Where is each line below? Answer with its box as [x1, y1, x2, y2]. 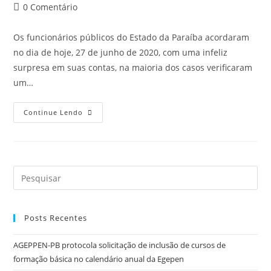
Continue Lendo [24, 108, 83, 117]
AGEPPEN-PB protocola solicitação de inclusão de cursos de [13, 240, 226, 250]
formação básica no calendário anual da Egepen [13, 253, 184, 264]
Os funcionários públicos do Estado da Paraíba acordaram [13, 31, 250, 43]
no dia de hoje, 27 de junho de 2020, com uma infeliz [13, 47, 228, 58]
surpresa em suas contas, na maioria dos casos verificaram [13, 62, 253, 73]
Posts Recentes [24, 212, 88, 223]
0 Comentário [23, 1, 78, 13]
